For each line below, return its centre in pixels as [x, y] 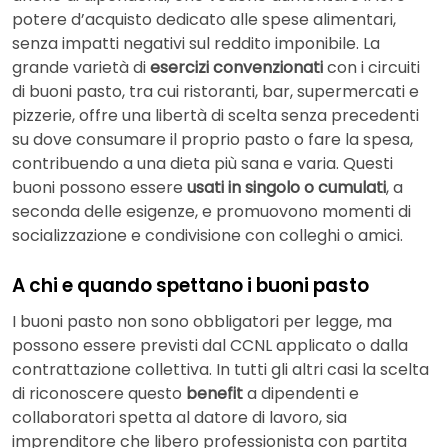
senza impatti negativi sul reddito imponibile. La [196, 44]
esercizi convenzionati [234, 68]
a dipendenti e [301, 393]
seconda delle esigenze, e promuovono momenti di [211, 212]
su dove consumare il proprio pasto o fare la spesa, [212, 140]
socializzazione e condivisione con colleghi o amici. [207, 236]
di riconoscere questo [99, 393]
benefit [214, 393]
